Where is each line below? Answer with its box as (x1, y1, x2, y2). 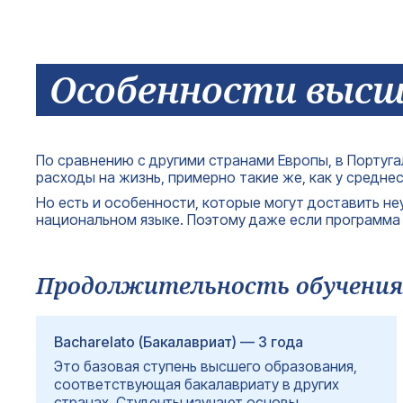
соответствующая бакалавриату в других (54, 374, 339, 393)
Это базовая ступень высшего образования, (54, 356, 357, 375)
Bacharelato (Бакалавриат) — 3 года (54, 332, 303, 351)
